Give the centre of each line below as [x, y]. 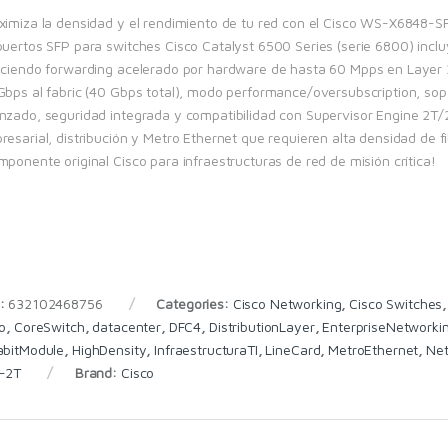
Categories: [194, 303]
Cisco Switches [396, 303]
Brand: [97, 372]
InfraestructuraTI [206, 349]
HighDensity [109, 349]
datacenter [126, 326]
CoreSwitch [49, 326]
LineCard [293, 349]
